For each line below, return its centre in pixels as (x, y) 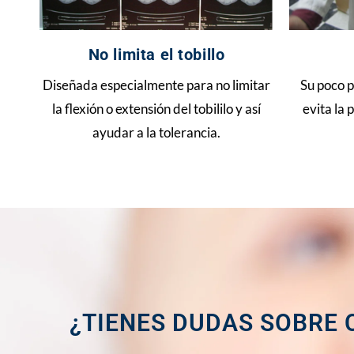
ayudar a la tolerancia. (156, 132)
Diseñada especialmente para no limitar (156, 85)
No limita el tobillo (156, 55)
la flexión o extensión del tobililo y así (156, 109)
